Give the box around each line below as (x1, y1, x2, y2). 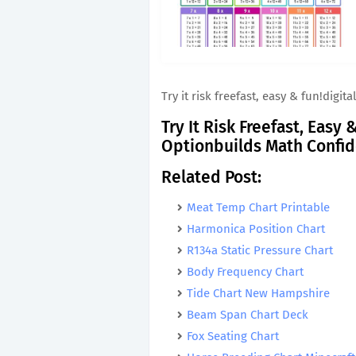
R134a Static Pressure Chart (187, 243, 333, 257)
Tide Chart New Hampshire (187, 286, 330, 300)
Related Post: (161, 167, 261, 188)
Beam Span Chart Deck (187, 308, 308, 322)
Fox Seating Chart (187, 329, 279, 343)
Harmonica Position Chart (187, 222, 325, 236)
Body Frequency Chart (187, 265, 304, 279)
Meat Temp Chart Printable (187, 200, 330, 215)
